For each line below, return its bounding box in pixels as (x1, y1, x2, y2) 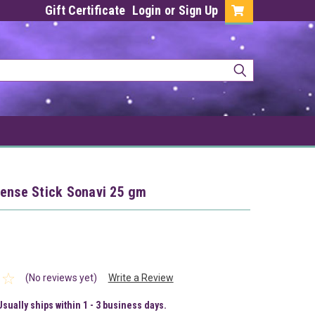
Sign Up (179, 3, 218, 18)
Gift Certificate (45, 3, 125, 18)
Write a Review (108, 272, 174, 284)
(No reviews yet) (25, 272, 97, 284)
